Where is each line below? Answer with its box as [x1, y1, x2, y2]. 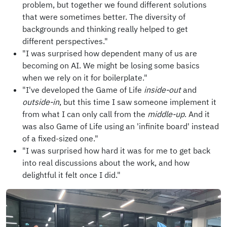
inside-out [144, 85, 181, 95]
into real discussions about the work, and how [22, 158, 190, 168]
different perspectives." [22, 36, 108, 47]
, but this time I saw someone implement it [59, 97, 216, 107]
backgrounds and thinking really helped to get [22, 24, 188, 34]
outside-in [22, 97, 59, 107]
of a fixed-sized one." [22, 133, 98, 144]
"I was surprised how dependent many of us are [22, 48, 197, 59]
